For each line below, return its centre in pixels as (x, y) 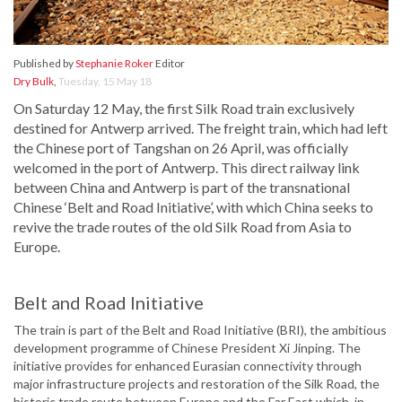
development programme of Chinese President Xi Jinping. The (187, 348)
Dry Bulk (34, 82)
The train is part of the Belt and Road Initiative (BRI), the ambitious (200, 330)
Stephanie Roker (114, 64)
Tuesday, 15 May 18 (105, 82)
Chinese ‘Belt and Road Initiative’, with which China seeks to (193, 207)
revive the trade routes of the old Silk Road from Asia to (183, 227)
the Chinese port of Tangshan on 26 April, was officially (181, 148)
